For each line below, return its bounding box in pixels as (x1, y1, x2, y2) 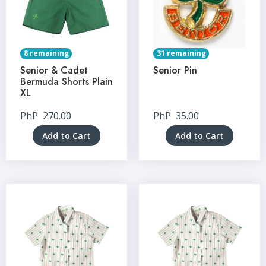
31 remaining (157, 47, 206, 58)
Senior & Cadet (20, 63, 88, 77)
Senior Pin (153, 63, 197, 77)
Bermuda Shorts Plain (20, 74, 113, 88)
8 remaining (24, 47, 69, 58)
